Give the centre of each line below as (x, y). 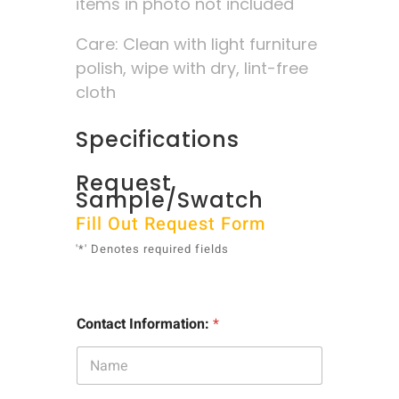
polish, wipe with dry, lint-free (191, 69)
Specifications (157, 140)
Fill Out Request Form (170, 224)
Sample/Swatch (169, 200)
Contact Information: (144, 325)
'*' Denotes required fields (152, 249)
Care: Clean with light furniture (196, 45)
